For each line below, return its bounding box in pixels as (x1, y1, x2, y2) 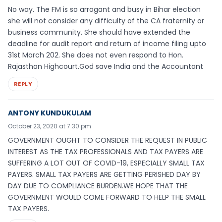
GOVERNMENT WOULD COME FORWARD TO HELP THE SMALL (8, 192, 206, 203)
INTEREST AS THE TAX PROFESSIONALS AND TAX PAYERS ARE (8, 147, 203, 157)
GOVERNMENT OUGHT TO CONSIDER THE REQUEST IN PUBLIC (8, 135, 207, 146)
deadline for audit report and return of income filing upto (8, 38, 206, 49)
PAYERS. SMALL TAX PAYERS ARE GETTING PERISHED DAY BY (8, 169, 201, 180)
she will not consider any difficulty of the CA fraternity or (8, 15, 204, 26)
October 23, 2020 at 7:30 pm (8, 122, 91, 131)
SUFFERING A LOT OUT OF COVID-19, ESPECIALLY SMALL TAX (8, 158, 205, 168)
